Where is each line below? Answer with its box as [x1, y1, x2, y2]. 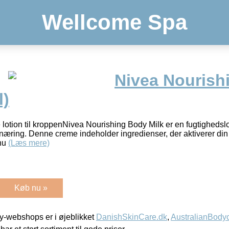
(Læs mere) [8, 138, 50, 147]
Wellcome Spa [42, 10, 187, 34]
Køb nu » [14, 183, 48, 192]
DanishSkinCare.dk [96, 212, 167, 221]
